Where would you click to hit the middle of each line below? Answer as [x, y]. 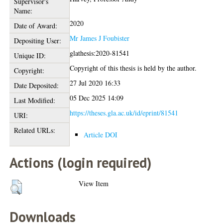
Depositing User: [37, 41]
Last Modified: [34, 101]
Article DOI [101, 135]
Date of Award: [35, 26]
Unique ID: [30, 56]
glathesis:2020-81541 [100, 53]
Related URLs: [34, 130]
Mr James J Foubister [100, 38]
